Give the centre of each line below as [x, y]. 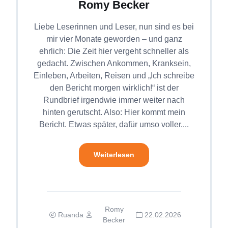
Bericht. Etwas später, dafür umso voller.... [114, 124]
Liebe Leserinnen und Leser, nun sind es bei [114, 26]
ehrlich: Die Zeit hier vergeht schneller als [114, 51]
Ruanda [71, 215]
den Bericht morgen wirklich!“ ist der [114, 88]
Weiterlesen [114, 155]
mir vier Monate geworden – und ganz [114, 39]
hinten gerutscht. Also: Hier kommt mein [114, 112]
